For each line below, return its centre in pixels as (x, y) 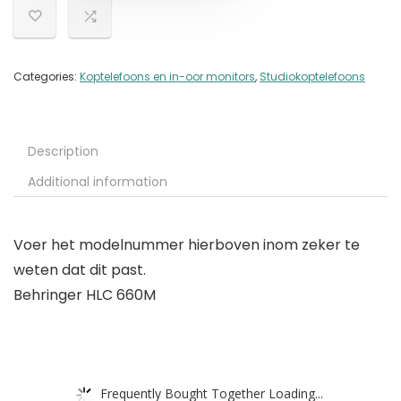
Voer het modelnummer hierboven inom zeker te (187, 245)
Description (63, 152)
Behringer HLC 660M (85, 295)
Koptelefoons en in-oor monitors (167, 77)
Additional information (98, 182)
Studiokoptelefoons (312, 77)
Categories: (47, 77)
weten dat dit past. (80, 270)
